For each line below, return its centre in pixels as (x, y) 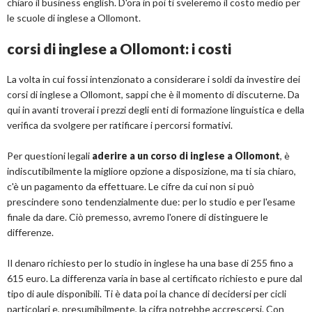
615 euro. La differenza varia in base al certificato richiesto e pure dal (155, 278)
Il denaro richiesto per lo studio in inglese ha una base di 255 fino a (150, 263)
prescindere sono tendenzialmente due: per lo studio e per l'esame (151, 202)
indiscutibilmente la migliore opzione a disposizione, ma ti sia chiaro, (151, 171)
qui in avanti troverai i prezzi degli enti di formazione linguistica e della (156, 110)
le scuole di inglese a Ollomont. (74, 18)
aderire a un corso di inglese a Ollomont (186, 156)
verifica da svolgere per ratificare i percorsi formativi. (120, 125)
